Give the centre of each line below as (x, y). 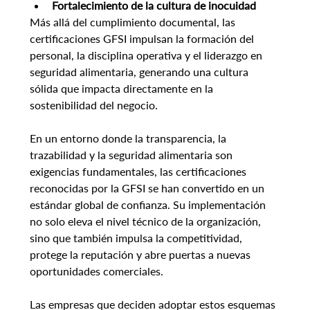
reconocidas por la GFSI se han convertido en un (148, 188)
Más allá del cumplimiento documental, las (134, 22)
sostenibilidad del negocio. (93, 105)
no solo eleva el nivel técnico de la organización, (146, 221)
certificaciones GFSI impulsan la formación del (143, 39)
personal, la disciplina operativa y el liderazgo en (147, 55)
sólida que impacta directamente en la (122, 89)
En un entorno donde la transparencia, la (129, 138)
